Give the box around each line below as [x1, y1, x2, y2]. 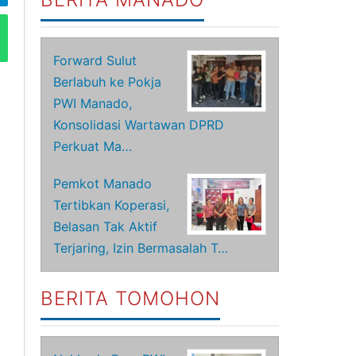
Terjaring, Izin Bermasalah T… [53, 240, 229, 256]
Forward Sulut [53, 52, 137, 68]
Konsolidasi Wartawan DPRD [53, 117, 225, 133]
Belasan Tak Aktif [53, 219, 158, 234]
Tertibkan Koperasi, [53, 197, 170, 213]
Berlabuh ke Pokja [53, 74, 162, 90]
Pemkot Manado [53, 176, 153, 192]
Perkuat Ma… [53, 138, 133, 154]
